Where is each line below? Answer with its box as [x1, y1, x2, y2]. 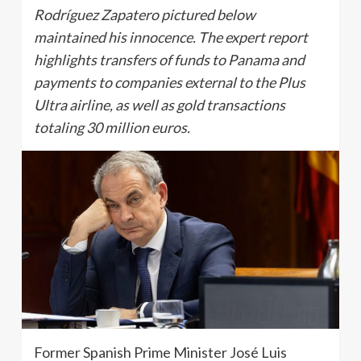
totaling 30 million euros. [34, 118, 190, 136]
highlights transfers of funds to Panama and [34, 51, 305, 68]
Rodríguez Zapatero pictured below [34, 6, 255, 23]
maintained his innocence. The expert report [34, 28, 308, 46]
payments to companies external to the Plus [34, 73, 305, 91]
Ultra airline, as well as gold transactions [34, 96, 285, 114]
